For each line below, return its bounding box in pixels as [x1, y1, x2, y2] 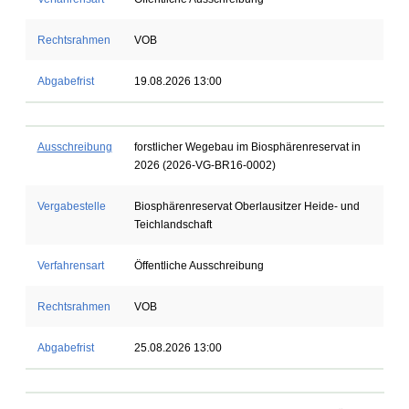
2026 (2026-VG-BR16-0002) [133, 159, 276, 172]
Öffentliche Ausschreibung [133, 259, 264, 272]
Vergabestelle [37, 200, 106, 213]
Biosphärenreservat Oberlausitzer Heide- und [133, 200, 360, 213]
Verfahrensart [37, 259, 104, 272]
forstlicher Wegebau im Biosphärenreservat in [133, 141, 361, 153]
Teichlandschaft [133, 218, 212, 231]
